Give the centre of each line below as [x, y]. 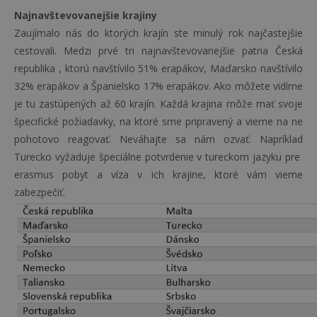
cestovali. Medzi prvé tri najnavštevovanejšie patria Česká [158, 51]
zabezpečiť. [40, 192]
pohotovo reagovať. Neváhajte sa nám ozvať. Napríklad [158, 139]
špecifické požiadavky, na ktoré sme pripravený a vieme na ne [158, 121]
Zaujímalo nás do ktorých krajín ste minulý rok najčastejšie [158, 33]
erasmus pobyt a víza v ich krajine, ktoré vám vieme [158, 174]
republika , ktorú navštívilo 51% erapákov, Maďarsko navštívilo [158, 68]
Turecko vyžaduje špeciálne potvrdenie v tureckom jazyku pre [158, 157]
